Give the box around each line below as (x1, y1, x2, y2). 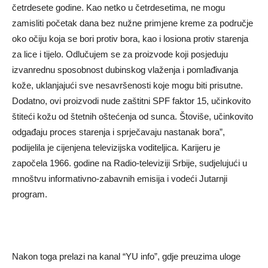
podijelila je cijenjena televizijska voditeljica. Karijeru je (12, 142, 220, 153)
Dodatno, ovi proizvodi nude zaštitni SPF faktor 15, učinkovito (12, 96, 251, 106)
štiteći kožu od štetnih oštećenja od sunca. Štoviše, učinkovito (12, 111, 253, 122)
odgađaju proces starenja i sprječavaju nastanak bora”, (12, 127, 225, 138)
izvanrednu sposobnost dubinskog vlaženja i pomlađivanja (12, 65, 238, 75)
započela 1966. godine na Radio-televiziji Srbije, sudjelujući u (12, 158, 247, 169)
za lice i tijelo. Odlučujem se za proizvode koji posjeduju (12, 49, 228, 60)
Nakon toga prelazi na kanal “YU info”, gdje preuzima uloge (12, 251, 240, 262)
